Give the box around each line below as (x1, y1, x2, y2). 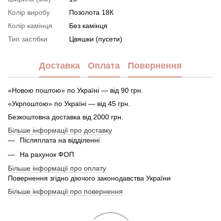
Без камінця (69, 22, 108, 30)
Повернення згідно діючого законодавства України (8, 174, 171, 182)
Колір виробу (8, 8, 50, 17)
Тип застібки (8, 35, 47, 43)
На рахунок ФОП (20, 150, 74, 158)
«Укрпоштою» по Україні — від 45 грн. (8, 100, 130, 108)
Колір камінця (8, 22, 52, 30)
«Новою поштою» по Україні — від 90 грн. (8, 86, 143, 95)
